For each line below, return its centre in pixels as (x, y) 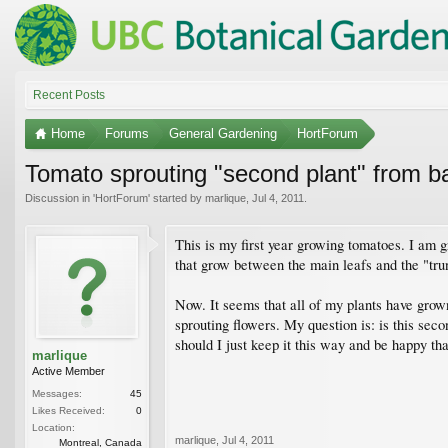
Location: (53, 427)
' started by (176, 197)
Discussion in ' (60, 197)
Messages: (57, 393)
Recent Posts (69, 94)
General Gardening (223, 133)
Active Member (68, 370)
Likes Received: (68, 410)
